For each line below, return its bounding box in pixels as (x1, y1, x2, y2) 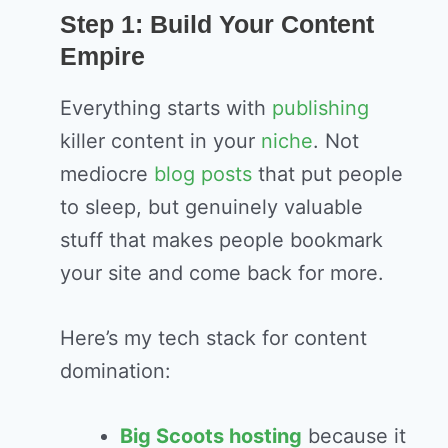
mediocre (60, 162, 154, 187)
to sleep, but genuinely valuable (60, 195, 363, 220)
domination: (60, 359, 171, 384)
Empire (60, 42, 145, 71)
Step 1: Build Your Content (60, 10, 374, 39)
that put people (252, 162, 403, 187)
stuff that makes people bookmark (60, 228, 383, 253)
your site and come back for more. (60, 261, 384, 286)
